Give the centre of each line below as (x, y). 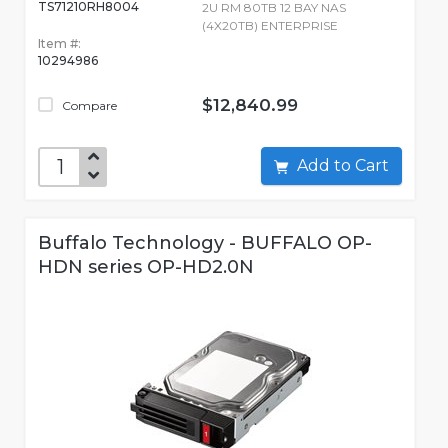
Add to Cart (372, 166)
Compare (88, 106)
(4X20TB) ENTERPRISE (269, 26)
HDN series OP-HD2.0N (146, 267)
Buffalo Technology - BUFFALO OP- (205, 243)
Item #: (59, 44)
